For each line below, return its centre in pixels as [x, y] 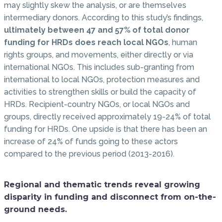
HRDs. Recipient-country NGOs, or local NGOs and [97, 105]
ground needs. [35, 210]
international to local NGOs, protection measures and [102, 80]
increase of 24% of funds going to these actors [91, 142]
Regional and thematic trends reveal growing [102, 185]
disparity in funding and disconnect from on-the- [110, 197]
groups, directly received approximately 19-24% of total [107, 117]
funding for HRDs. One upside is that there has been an [106, 129]
